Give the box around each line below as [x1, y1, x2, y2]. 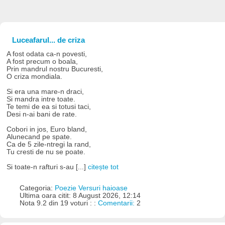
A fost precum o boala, [7, 57, 78, 65]
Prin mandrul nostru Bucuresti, [7, 65, 103, 73]
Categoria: [19, 184, 55, 192]
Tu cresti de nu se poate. [7, 148, 86, 156]
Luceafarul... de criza [12, 35, 85, 44]
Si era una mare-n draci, [7, 87, 84, 95]
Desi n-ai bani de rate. [7, 110, 77, 118]
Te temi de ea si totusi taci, [7, 102, 91, 110]
